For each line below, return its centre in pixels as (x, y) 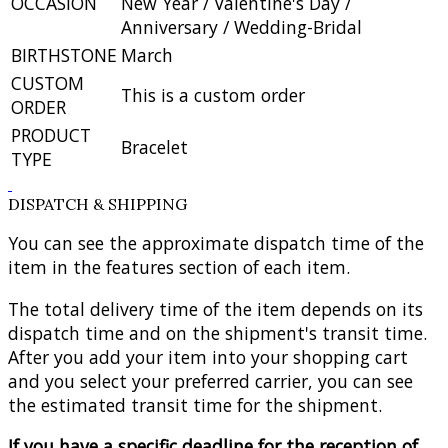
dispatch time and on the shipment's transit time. (217, 332)
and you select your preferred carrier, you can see (210, 380)
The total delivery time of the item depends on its (215, 308)
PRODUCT (51, 134)
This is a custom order (213, 94)
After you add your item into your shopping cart (208, 356)
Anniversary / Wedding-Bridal (241, 26)
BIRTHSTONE (64, 54)
